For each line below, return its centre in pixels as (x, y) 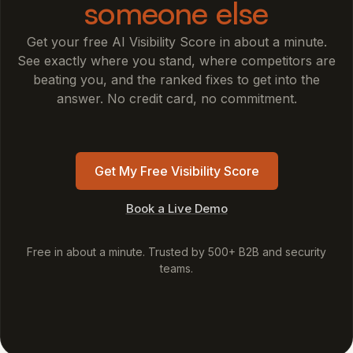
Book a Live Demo (176, 208)
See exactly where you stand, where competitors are (176, 61)
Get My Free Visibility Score (176, 171)
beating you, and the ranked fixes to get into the (176, 80)
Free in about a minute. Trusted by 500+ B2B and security (176, 252)
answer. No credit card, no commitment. (176, 98)
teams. (176, 268)
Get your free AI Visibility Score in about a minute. (176, 42)
